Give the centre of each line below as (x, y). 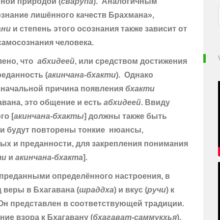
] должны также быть (125, 116)
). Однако (135, 75)
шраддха (96, 190)
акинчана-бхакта (49, 158)
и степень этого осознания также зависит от (99, 29)
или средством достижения (133, 61)
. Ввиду (155, 103)
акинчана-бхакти (82, 75)
